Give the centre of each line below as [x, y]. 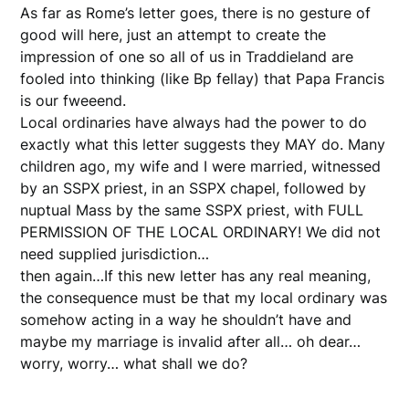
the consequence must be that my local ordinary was [204, 297]
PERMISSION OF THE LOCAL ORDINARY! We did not [201, 231]
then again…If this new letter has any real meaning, [196, 275]
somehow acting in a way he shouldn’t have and [186, 319]
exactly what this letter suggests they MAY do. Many [203, 144]
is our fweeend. [73, 100]
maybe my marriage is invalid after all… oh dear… [191, 341]
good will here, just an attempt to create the [173, 34]
